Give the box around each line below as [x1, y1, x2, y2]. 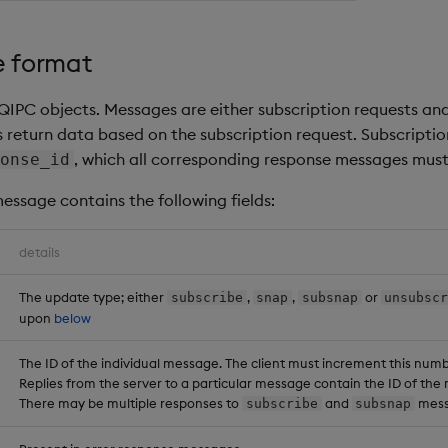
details [19, 243, 60, 260]
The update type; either [19, 288, 167, 305]
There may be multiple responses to [19, 394, 242, 411]
